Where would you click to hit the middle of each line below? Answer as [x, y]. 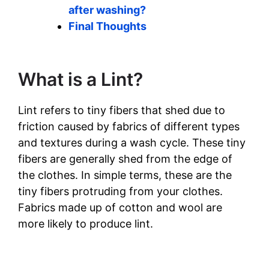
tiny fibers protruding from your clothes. [120, 191]
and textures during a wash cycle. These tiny [132, 143]
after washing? [107, 10]
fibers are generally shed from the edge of [125, 159]
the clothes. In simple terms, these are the [125, 175]
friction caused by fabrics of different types [129, 126]
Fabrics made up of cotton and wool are [120, 207]
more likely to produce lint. [86, 224]
